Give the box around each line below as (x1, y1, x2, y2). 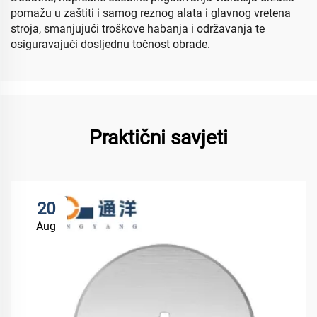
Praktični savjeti (89, 126, 228, 149)
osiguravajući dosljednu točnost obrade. (11, 38, 210, 51)
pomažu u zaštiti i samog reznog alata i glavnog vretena (11, 6, 291, 20)
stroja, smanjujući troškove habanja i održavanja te (11, 22, 265, 35)
